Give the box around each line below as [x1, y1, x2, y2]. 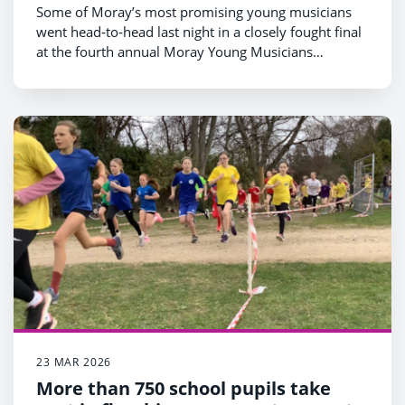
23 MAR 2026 [36, 353, 112, 370]
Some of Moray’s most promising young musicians [36, 3, 352, 22]
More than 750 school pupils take [36, 375, 331, 400]
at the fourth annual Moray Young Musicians [36, 42, 313, 61]
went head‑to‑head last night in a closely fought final [36, 23, 362, 42]
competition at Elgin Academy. [36, 62, 225, 81]
